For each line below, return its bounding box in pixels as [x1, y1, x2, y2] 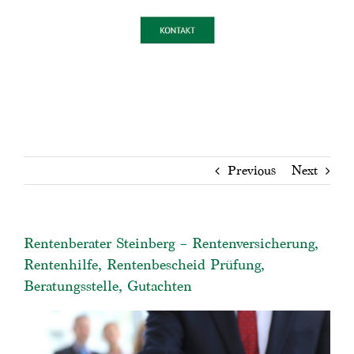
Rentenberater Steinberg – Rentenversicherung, [24, 235, 318, 250]
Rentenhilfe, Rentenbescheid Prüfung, [24, 256, 265, 272]
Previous [228, 163, 276, 177]
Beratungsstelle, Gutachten [24, 277, 192, 293]
